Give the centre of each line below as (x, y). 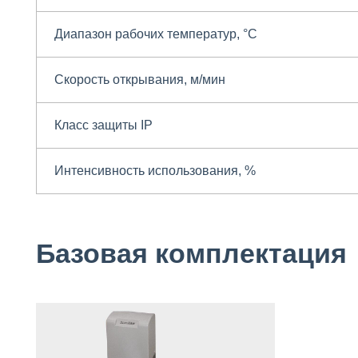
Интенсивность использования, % (155, 171)
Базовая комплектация (191, 253)
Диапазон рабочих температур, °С (156, 34)
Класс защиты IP (104, 125)
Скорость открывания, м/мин (140, 80)
